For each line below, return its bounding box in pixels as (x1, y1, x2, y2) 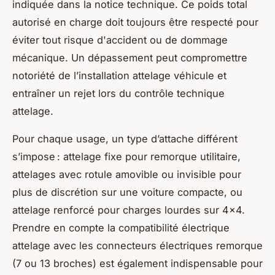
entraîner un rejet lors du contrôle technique (12, 87, 225, 99)
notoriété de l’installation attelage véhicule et (12, 69, 227, 82)
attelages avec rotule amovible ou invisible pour (12, 168, 241, 180)
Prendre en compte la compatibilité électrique (12, 221, 230, 234)
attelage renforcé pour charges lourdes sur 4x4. (12, 203, 245, 216)
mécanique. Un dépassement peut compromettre (12, 51, 247, 64)
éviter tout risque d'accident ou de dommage (12, 33, 228, 46)
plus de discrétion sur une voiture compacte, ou (12, 185, 242, 198)
